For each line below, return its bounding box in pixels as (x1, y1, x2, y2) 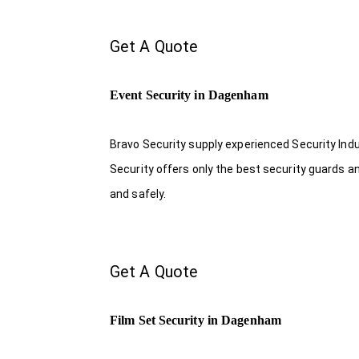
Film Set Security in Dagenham (110, 313, 281, 327)
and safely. (110, 187, 167, 200)
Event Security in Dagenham (110, 88, 268, 103)
